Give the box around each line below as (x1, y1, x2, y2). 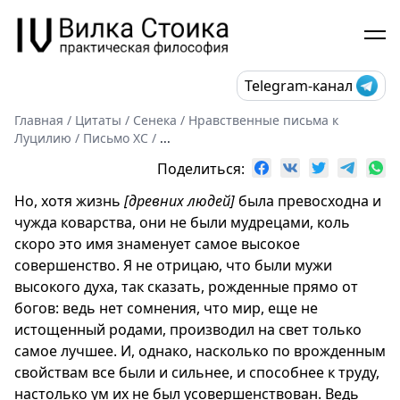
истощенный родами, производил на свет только (14, 319, 362, 339)
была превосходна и (235, 190, 381, 211)
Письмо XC (83, 129, 148, 146)
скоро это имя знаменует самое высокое (14, 233, 300, 254)
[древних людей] (124, 190, 235, 211)
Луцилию (14, 129, 71, 146)
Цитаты (75, 111, 121, 129)
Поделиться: (157, 158, 252, 179)
